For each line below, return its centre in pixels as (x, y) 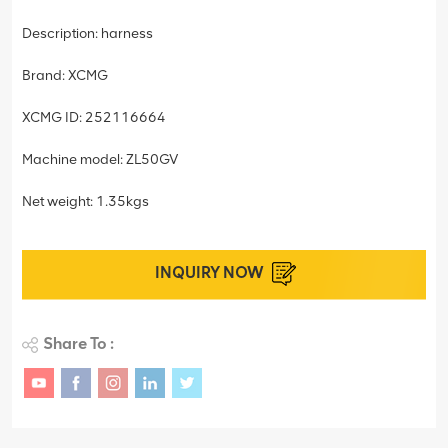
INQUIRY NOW (209, 272)
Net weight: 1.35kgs (85, 201)
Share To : (78, 343)
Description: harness (87, 33)
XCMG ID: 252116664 (94, 117)
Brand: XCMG (65, 75)
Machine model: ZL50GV (100, 159)
